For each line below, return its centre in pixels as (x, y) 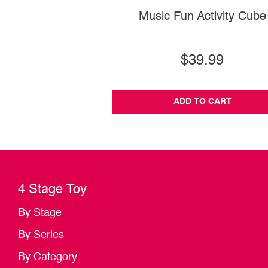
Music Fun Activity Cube (202, 17)
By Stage (40, 213)
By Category (48, 258)
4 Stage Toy (52, 190)
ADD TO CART (202, 102)
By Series (41, 235)
